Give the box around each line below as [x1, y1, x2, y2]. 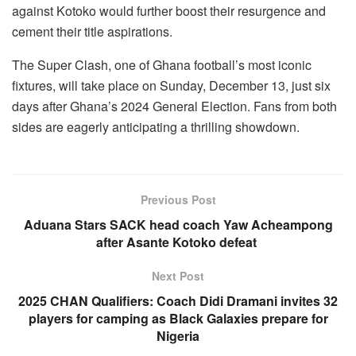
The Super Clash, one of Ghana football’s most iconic [12, 55, 311, 74]
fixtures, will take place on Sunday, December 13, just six [12, 75, 331, 95]
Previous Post [140, 191, 216, 207]
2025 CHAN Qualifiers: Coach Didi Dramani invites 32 [18, 291, 338, 310]
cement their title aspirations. [12, 21, 172, 41]
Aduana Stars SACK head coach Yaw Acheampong [23, 215, 333, 234]
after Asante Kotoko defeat [96, 232, 260, 251]
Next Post [152, 267, 204, 284]
